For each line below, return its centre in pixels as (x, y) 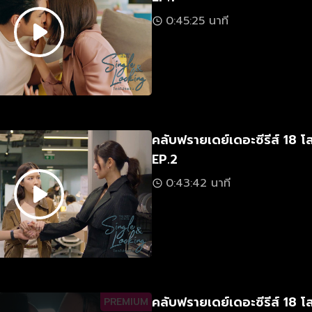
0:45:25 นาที (197, 21)
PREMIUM (126, 302)
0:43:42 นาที (198, 183)
